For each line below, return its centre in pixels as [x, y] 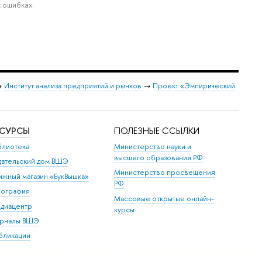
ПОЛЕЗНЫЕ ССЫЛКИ [157, 130]
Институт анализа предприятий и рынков [73, 85]
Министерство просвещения [165, 173]
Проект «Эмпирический [194, 85]
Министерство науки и [153, 146]
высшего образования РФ [159, 158]
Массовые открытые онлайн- [164, 198]
